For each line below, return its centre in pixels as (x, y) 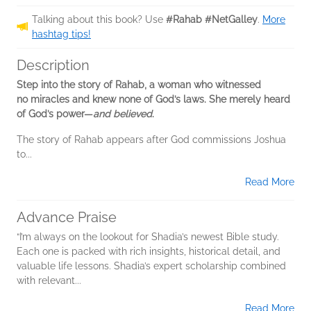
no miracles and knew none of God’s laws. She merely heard (153, 99)
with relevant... (49, 280)
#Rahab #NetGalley (212, 19)
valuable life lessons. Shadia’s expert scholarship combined (151, 266)
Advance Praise (67, 217)
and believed (123, 114)
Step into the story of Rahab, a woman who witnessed (139, 84)
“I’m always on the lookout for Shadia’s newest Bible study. (148, 236)
